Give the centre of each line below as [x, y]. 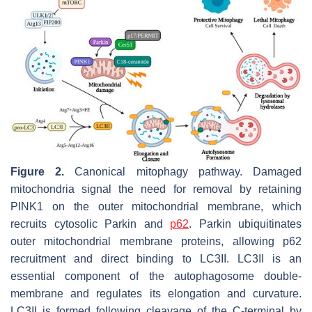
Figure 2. [38, 172]
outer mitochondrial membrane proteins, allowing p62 [156, 242]
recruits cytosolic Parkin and [90, 224]
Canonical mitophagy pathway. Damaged [183, 172]
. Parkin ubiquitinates [245, 224]
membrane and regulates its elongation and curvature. [156, 294]
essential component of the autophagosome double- [156, 276]
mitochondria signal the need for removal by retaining [156, 189]
